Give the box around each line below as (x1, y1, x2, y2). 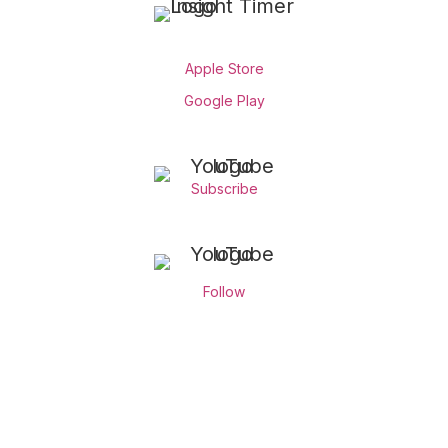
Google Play (183, 91, 265, 109)
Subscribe (190, 179, 258, 197)
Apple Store (184, 59, 264, 77)
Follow (203, 282, 245, 300)
